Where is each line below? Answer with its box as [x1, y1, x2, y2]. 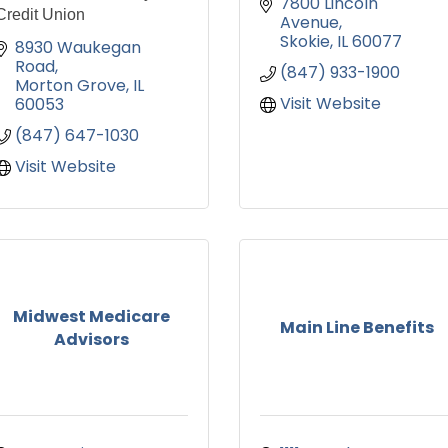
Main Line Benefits [279, 316, 434, 340]
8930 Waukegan [15, 36, 141, 60]
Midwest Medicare [13, 304, 170, 328]
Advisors [54, 327, 129, 351]
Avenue [280, 11, 339, 35]
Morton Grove [15, 74, 126, 98]
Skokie [280, 30, 330, 54]
